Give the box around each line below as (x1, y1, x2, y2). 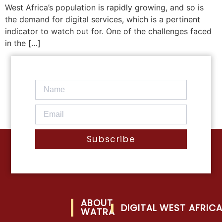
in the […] (5, 38, 41, 48)
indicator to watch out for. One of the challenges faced (5, 26, 212, 36)
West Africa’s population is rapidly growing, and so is (5, 2, 204, 12)
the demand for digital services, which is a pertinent (5, 14, 200, 24)
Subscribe (86, 133, 136, 145)
